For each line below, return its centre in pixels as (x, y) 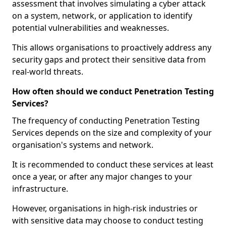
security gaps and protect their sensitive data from (109, 60)
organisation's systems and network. (83, 145)
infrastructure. (40, 189)
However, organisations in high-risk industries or (105, 208)
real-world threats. (48, 72)
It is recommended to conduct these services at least (113, 164)
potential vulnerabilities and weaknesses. (91, 28)
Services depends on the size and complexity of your (112, 133)
